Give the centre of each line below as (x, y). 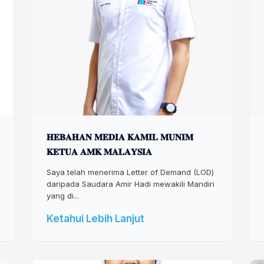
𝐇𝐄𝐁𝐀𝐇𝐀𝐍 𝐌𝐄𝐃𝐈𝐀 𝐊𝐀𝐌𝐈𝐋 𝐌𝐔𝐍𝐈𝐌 (120, 137)
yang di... (62, 196)
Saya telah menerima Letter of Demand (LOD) (130, 172)
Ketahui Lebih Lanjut (95, 219)
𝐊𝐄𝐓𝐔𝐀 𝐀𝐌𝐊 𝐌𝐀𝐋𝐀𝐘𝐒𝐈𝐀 (99, 152)
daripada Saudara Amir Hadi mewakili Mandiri (130, 184)
